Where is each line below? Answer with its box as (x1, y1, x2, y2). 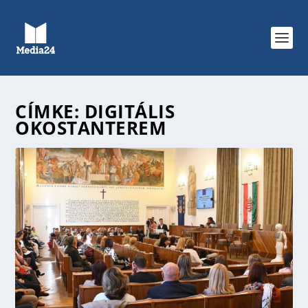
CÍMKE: (15, 99, 85, 124)
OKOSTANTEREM (15, 115, 167, 140)
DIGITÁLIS (84, 99, 175, 124)
